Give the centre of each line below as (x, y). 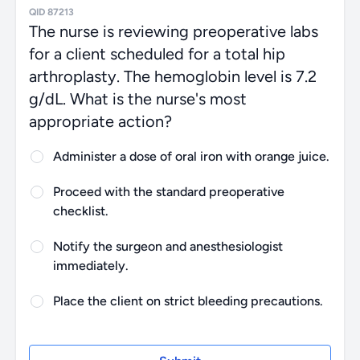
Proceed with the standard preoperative (169, 192)
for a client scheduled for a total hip (156, 54)
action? (55, 121)
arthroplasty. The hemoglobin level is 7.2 (171, 76)
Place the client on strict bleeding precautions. (188, 301)
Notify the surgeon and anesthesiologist (168, 246)
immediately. (91, 266)
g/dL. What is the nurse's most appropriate (180, 99)
